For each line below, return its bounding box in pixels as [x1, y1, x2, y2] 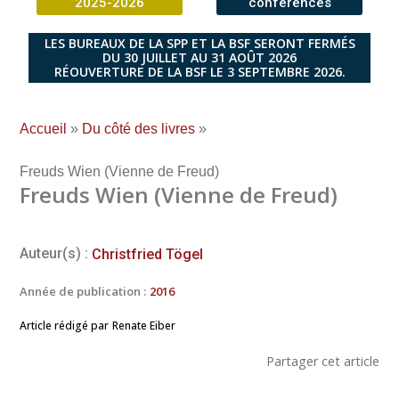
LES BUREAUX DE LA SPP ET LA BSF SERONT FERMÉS [44, 34, 355, 52]
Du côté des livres [82, 120, 195, 136]
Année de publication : [20, 282, 146, 299]
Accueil [20, 120, 67, 136]
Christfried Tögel [92, 245, 203, 263]
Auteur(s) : [20, 244, 88, 262]
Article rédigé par [20, 317, 109, 333]
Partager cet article [266, 352, 379, 370]
